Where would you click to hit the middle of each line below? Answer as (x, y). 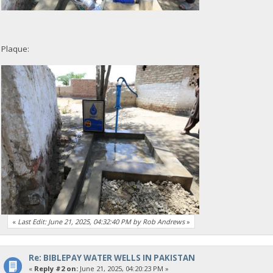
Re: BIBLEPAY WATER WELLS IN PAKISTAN (112, 258)
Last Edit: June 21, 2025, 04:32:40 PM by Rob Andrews (101, 222)
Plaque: (16, 48)
